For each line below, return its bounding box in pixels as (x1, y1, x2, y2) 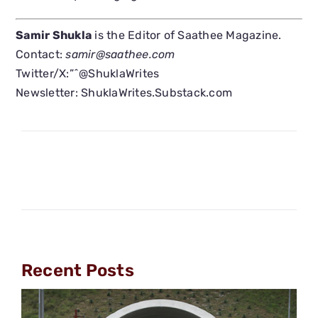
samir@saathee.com (65, 48, 175, 62)
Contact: (16, 48, 66, 62)
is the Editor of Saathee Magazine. (92, 28, 282, 43)
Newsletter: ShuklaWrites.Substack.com (16, 86, 233, 100)
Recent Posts (21, 261, 134, 281)
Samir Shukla (16, 28, 92, 43)
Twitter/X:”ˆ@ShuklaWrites (16, 67, 160, 81)
